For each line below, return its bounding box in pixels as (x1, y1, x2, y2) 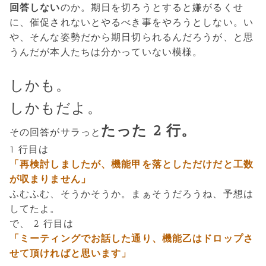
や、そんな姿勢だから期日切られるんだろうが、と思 (9, 31, 254, 43)
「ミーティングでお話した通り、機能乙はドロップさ (9, 232, 254, 244)
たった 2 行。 (101, 121, 197, 139)
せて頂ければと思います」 (9, 247, 132, 259)
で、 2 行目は (9, 217, 74, 229)
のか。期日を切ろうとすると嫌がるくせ (60, 1, 243, 13)
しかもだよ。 (9, 99, 102, 116)
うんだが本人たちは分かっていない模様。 (9, 46, 203, 58)
